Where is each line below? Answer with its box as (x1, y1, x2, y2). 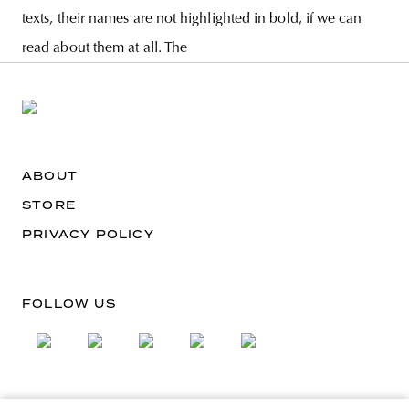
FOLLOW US (22, 297, 116, 311)
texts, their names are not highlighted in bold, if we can (22, 12, 362, 27)
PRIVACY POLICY (22, 227, 154, 242)
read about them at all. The (22, 41, 188, 57)
